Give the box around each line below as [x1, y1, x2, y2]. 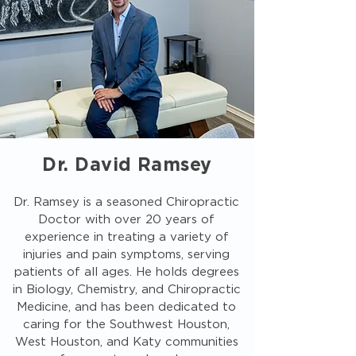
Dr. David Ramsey [42, 157, 212, 175]
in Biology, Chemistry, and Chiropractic [12, 284, 241, 296]
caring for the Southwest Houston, [23, 319, 230, 331]
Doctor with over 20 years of [38, 214, 215, 226]
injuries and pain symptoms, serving [23, 249, 230, 261]
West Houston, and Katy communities [14, 336, 238, 348]
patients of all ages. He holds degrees [14, 266, 239, 278]
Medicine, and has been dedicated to [17, 301, 236, 313]
